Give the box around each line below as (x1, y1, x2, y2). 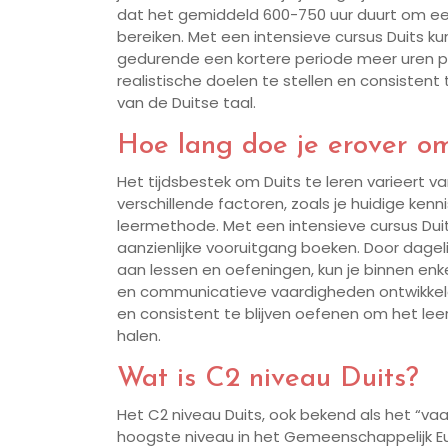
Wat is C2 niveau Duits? (117, 365, 419, 394)
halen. (117, 325, 161, 347)
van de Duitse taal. (117, 92, 256, 114)
